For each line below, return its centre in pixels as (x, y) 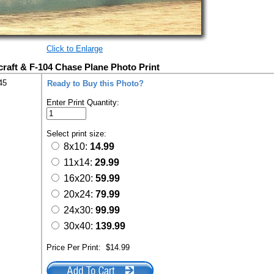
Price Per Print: (76, 247)
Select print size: (78, 134)
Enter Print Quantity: (83, 102)
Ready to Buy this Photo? (95, 83)
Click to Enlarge (75, 49)
